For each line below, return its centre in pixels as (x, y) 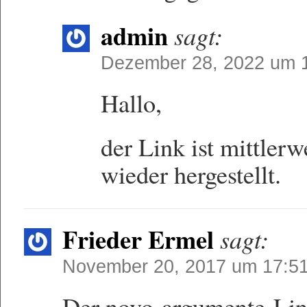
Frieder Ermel (138, 239)
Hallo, (132, 103)
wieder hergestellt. (191, 174)
